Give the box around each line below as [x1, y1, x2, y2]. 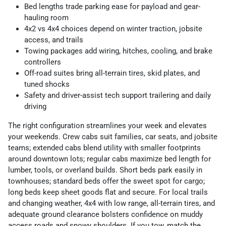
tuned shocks [24, 80, 70, 89]
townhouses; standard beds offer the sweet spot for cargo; [8, 177, 205, 186]
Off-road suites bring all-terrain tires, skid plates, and [24, 69, 200, 78]
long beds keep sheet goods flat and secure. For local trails [8, 188, 208, 197]
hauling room [24, 13, 69, 23]
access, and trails [24, 35, 83, 45]
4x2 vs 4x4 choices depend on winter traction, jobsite [24, 24, 202, 34]
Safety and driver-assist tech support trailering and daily [24, 91, 211, 100]
